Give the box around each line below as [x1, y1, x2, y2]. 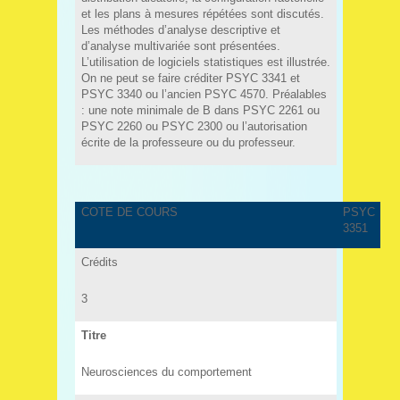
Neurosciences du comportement [80, 364, 252, 379]
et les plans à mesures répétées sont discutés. [80, 6, 324, 21]
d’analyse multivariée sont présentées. [80, 38, 280, 53]
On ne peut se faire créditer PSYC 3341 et [80, 71, 300, 85]
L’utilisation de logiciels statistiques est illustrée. [80, 54, 330, 69]
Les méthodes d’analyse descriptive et [80, 22, 280, 37]
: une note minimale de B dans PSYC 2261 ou [80, 103, 320, 117]
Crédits [80, 254, 118, 269]
